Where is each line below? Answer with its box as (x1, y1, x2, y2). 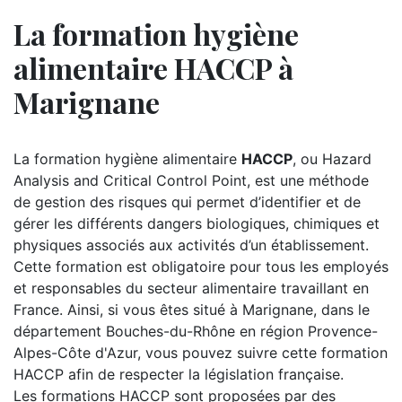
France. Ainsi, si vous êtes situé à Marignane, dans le (13, 301, 370, 319)
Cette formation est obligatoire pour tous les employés (13, 258, 389, 275)
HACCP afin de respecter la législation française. (13, 365, 344, 383)
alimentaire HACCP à (13, 48, 293, 87)
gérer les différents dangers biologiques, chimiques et (13, 214, 380, 232)
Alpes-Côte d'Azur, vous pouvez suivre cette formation (13, 344, 388, 362)
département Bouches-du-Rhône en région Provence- (13, 322, 378, 340)
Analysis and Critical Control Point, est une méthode (13, 171, 369, 189)
